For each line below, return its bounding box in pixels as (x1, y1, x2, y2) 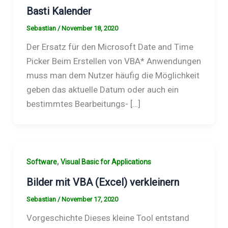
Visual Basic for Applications (60, 158, 151, 166)
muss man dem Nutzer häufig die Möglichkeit (26, 70, 199, 81)
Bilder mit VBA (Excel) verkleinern (26, 176, 179, 188)
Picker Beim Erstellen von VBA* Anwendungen (26, 56, 201, 67)
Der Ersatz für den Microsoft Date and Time (26, 42, 193, 52)
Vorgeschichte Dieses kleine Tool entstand (26, 212, 189, 223)
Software (26, 158, 57, 166)
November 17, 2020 (61, 195, 118, 203)
